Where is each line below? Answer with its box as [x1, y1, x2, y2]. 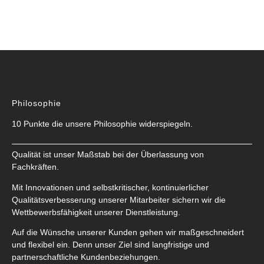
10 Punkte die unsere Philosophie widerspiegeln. [12, 120, 193, 129]
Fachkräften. [12, 162, 59, 171]
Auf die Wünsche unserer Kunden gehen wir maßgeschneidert [12, 228, 244, 237]
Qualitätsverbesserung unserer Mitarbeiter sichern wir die [12, 195, 226, 204]
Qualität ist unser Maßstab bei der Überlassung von [12, 150, 204, 159]
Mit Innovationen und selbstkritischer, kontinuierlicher [12, 183, 209, 192]
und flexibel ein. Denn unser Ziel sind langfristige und [12, 240, 209, 250]
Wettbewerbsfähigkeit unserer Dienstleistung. [12, 207, 180, 217]
